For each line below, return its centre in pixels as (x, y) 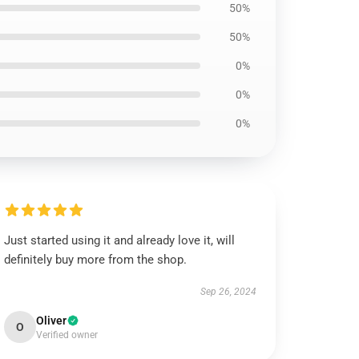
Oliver (52, 321)
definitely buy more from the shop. (96, 260)
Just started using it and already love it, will (120, 240)
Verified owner (67, 335)
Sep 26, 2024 (228, 292)
